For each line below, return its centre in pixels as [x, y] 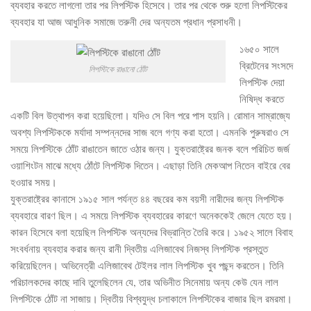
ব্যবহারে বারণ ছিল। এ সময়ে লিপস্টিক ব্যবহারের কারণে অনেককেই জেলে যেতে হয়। [152, 215]
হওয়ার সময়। [34, 182]
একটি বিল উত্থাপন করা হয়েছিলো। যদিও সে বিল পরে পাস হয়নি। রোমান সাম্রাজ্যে [150, 115]
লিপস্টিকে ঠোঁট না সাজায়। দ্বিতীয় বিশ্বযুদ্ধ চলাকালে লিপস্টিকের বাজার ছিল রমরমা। [151, 298]
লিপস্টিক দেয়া [262, 82]
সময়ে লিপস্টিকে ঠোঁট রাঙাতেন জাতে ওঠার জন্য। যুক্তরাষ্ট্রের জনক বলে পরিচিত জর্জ [150, 148]
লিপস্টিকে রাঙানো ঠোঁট [118, 68]
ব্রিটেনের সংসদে [266, 65]
